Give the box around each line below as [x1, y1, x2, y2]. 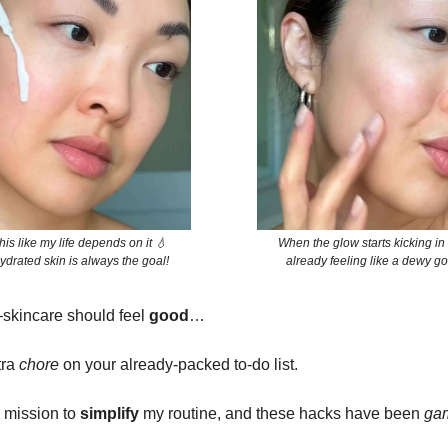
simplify [80, 405, 139, 422]
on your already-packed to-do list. [59, 356, 298, 373]
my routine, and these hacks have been [139, 405, 424, 422]
